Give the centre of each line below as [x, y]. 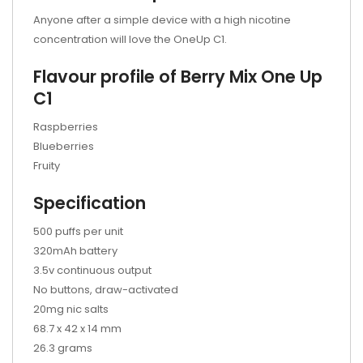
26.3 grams [64, 348]
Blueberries [64, 146]
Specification [90, 203]
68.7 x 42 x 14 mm [77, 329]
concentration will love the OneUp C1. [132, 39]
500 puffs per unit [78, 231]
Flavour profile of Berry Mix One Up [178, 77]
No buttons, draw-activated [107, 290]
